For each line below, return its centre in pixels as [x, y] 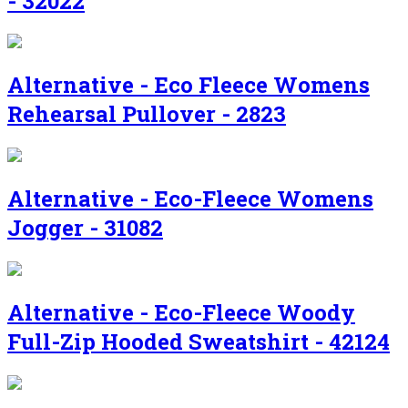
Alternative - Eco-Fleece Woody [181, 312]
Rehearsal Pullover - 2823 [147, 114]
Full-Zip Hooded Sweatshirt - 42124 [199, 342]
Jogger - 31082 [85, 228]
